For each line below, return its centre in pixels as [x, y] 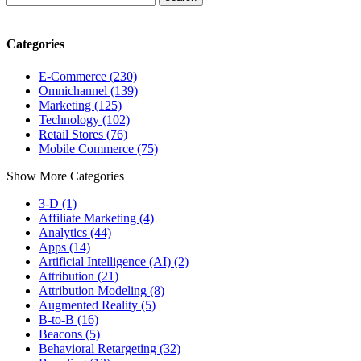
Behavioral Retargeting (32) [110, 348]
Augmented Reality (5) [97, 305]
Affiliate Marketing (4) [96, 218]
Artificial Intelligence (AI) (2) [114, 261]
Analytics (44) [75, 232]
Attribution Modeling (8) [102, 290]
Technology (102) [84, 119]
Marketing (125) [80, 105]
